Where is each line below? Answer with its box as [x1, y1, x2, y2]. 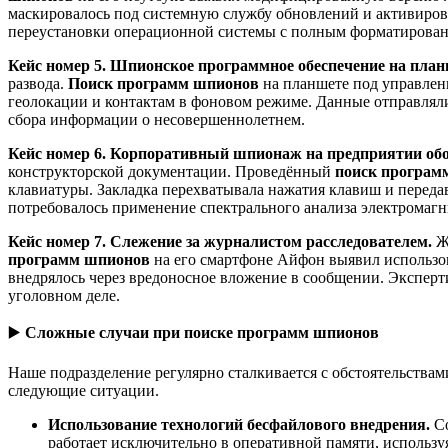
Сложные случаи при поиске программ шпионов [25, 323, 379, 341]
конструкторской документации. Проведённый [8, 162, 335, 180]
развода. [8, 74, 68, 92]
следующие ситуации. [8, 381, 159, 399]
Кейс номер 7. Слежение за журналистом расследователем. [8, 232, 432, 250]
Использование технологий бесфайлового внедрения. [48, 415, 434, 433]
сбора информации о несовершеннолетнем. [8, 110, 305, 128]
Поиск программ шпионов [68, 74, 259, 92]
